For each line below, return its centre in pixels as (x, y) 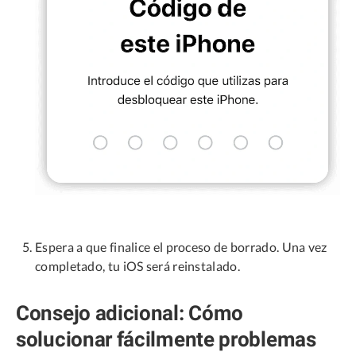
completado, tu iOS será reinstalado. (137, 266)
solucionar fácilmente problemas (166, 339)
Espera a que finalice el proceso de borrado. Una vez (181, 247)
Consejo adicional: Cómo (130, 313)
